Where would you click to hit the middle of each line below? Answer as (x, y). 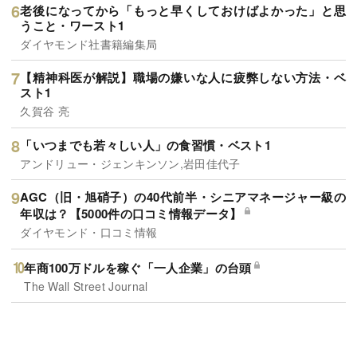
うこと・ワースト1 (73, 25)
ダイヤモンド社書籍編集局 (89, 43)
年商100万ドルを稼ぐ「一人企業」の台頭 (138, 267)
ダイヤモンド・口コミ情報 (89, 232)
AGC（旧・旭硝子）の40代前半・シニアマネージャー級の (183, 197)
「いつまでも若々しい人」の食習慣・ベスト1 (146, 145)
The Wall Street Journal (86, 286)
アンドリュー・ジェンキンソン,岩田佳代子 (130, 163)
